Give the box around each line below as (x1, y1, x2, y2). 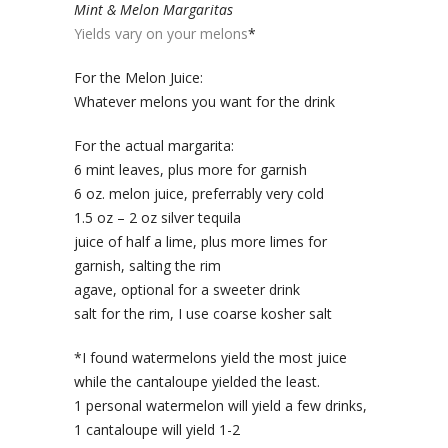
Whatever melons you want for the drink (74, 92, 335, 112)
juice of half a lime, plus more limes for (74, 232, 327, 252)
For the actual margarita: (74, 136, 234, 156)
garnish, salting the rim (74, 256, 221, 276)
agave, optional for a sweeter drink (74, 280, 300, 300)
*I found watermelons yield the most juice (74, 348, 347, 368)
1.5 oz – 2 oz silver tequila (74, 208, 241, 228)
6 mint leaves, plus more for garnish (74, 160, 307, 180)
